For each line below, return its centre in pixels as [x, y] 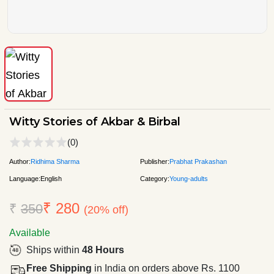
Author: [20, 161]
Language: [25, 178]
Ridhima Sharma [55, 161]
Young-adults [189, 178]
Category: [155, 178]
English [51, 178]
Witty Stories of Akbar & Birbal [95, 121]
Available [30, 232]
